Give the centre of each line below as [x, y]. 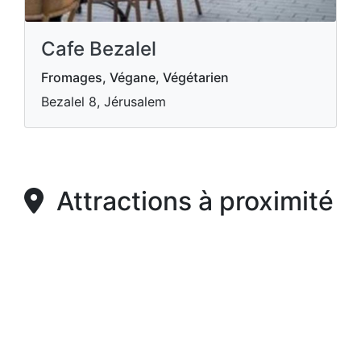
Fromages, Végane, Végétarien [135, 78]
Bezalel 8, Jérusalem [104, 102]
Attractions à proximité [189, 201]
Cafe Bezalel [99, 49]
